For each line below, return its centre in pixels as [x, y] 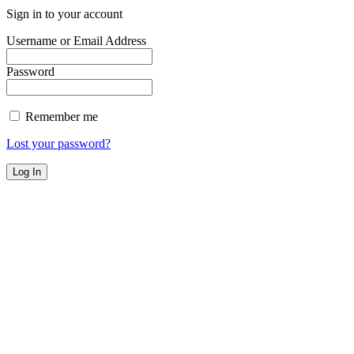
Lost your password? [58, 143]
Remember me [60, 116]
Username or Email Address [76, 40]
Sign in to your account [64, 13]
